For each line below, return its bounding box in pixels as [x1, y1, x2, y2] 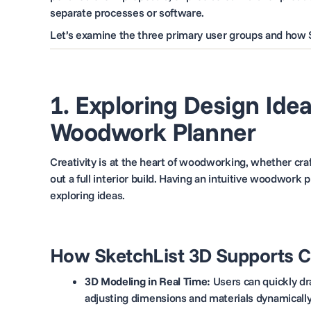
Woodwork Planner [50, 116, 256, 147]
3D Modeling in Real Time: [85, 274, 210, 288]
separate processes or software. [50, 6, 205, 19]
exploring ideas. [50, 188, 125, 202]
